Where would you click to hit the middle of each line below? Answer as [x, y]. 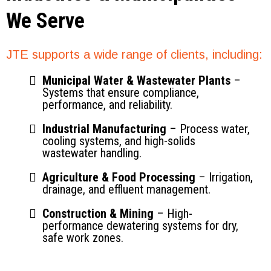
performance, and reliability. [107, 105]
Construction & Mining [98, 214]
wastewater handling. [92, 153]
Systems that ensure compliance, [121, 93]
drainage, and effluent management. [126, 189]
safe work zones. [83, 238]
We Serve [45, 21]
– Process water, [210, 129]
